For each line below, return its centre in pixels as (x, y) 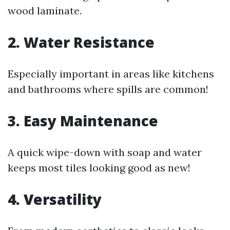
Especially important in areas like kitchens (111, 74)
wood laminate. (45, 11)
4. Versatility (55, 199)
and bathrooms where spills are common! (108, 89)
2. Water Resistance (81, 42)
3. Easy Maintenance (83, 121)
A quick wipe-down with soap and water (105, 152)
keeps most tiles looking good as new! (99, 168)
